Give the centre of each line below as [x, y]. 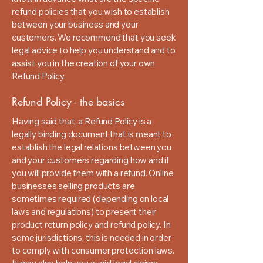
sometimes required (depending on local [90, 199]
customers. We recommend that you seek [94, 37]
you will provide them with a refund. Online [93, 173]
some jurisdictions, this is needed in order [92, 237]
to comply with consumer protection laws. [93, 250]
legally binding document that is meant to [92, 134]
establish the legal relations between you [92, 147]
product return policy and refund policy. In [91, 225]
